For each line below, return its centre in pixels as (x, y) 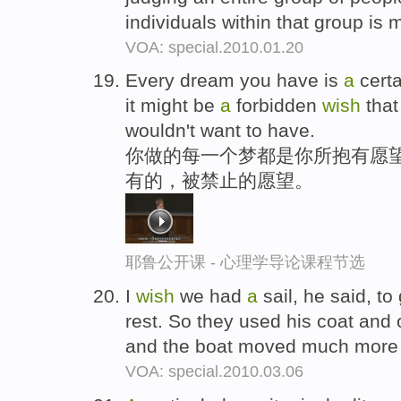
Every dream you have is (235, 81)
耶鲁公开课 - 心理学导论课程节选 (245, 263)
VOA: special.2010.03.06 (214, 372)
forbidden (277, 106)
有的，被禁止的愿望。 (219, 181)
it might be (173, 106)
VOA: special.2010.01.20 (214, 47)
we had (211, 296)
